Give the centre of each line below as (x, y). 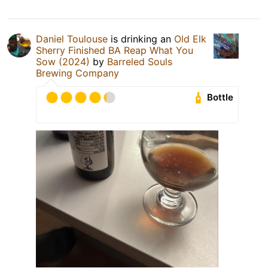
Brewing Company (77, 73)
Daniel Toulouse (72, 39)
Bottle (220, 98)
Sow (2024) (63, 61)
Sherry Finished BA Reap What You (115, 50)
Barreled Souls (140, 61)
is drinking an (141, 39)
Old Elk (190, 39)
